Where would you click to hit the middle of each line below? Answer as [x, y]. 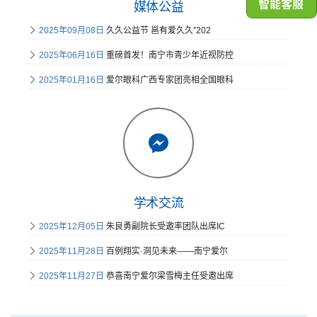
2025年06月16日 [71, 55]
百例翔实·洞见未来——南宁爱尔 [166, 251]
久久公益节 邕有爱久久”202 [157, 30]
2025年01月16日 [71, 80]
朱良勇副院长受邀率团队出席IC [165, 226]
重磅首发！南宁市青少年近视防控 [169, 55]
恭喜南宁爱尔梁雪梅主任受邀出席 [169, 276]
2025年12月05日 [71, 226]
